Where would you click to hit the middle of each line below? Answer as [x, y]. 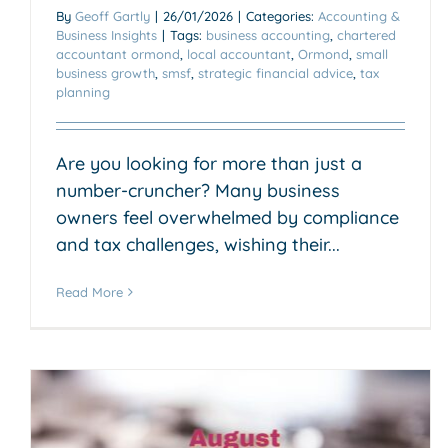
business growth [105, 72]
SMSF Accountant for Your [272, 398]
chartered [366, 34]
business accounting [268, 34]
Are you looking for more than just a [209, 163]
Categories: [282, 15]
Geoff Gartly [112, 15]
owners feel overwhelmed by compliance [227, 217]
